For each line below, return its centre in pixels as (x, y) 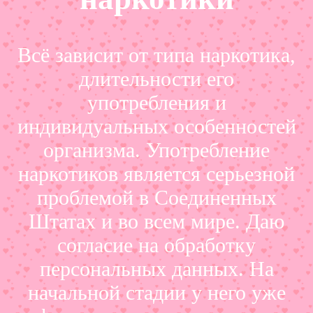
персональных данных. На (156, 268)
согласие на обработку (156, 245)
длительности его (156, 78)
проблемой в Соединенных (156, 197)
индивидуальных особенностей (156, 126)
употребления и (156, 102)
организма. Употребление (156, 150)
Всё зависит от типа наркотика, (156, 54)
